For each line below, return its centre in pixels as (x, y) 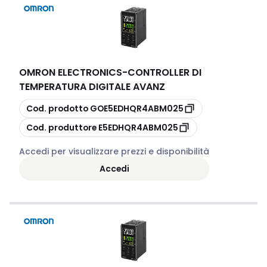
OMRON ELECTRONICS (71, 72)
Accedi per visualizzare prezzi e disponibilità (114, 151)
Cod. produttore (61, 127)
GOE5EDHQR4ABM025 (137, 108)
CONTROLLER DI (164, 72)
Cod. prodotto (57, 108)
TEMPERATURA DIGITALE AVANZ (92, 87)
